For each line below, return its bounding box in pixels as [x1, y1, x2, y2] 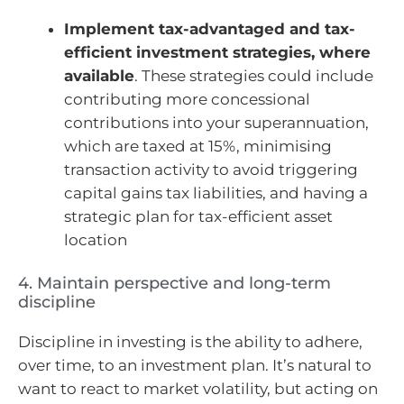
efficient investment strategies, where [64, 42, 371, 61]
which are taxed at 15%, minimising [64, 136, 332, 155]
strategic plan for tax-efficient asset [64, 207, 333, 225]
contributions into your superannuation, [64, 113, 369, 132]
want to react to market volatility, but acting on [18, 380, 378, 399]
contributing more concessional [64, 89, 310, 108]
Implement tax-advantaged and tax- [64, 19, 355, 38]
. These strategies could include [134, 66, 373, 85]
